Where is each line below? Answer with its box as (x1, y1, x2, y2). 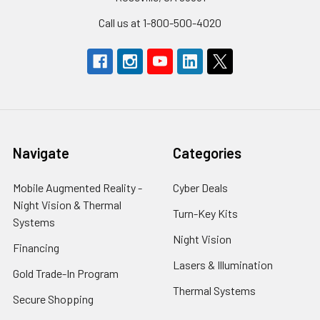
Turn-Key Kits (173, 206, 238, 220)
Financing (13, 241, 59, 254)
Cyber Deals (173, 181, 228, 194)
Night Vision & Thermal (13, 198, 121, 211)
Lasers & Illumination (173, 258, 273, 271)
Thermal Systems (173, 284, 256, 297)
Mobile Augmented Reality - (13, 181, 142, 194)
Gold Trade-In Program (13, 266, 119, 280)
